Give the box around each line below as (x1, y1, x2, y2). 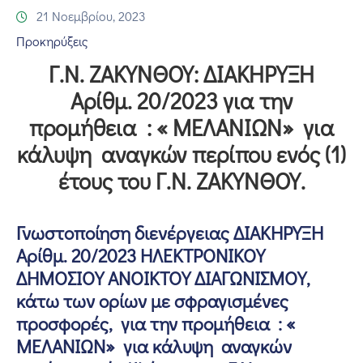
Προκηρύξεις (16, 32, 88, 49)
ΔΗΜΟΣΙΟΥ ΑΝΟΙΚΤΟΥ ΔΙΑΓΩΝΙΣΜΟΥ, (16, 265, 310, 290)
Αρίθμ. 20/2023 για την (70, 85, 293, 115)
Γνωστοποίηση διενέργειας (16, 220, 233, 245)
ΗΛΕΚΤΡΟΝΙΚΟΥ (136, 242, 265, 267)
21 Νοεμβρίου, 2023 (36, 6, 146, 24)
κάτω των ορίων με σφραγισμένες (16, 288, 288, 313)
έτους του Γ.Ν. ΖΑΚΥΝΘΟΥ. (58, 165, 305, 195)
